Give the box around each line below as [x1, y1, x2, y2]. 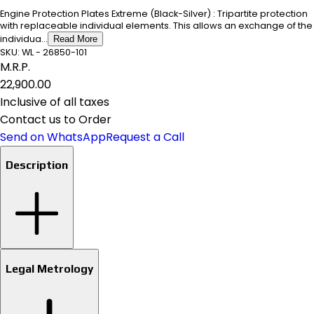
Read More [53, 33, 97, 44]
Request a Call [106, 128, 184, 145]
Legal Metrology [6, 261, 93, 275]
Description [6, 158, 68, 172]
